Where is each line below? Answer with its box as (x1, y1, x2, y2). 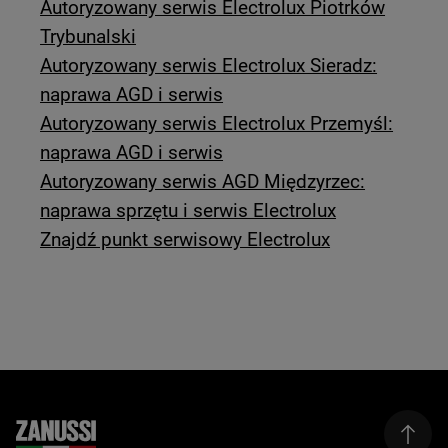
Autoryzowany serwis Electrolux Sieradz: (40, 54, 378, 77)
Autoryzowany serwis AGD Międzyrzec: (40, 170, 366, 193)
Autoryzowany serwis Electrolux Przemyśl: (40, 112, 394, 135)
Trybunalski (40, 25, 137, 48)
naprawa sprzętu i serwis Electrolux (40, 199, 337, 222)
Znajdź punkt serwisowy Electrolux (40, 228, 331, 251)
